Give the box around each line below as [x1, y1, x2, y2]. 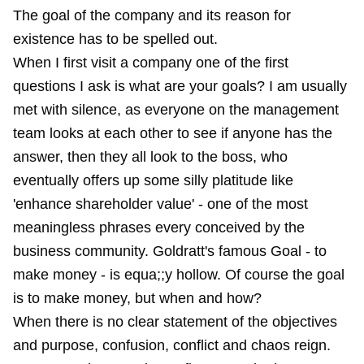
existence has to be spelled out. [13, 31, 218, 47]
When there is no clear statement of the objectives [13, 314, 337, 330]
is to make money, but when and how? [13, 290, 262, 306]
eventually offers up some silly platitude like [13, 172, 293, 188]
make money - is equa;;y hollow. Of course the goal [13, 266, 344, 283]
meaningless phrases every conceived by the [13, 219, 305, 236]
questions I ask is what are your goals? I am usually [13, 78, 347, 94]
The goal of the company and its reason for [13, 7, 291, 24]
